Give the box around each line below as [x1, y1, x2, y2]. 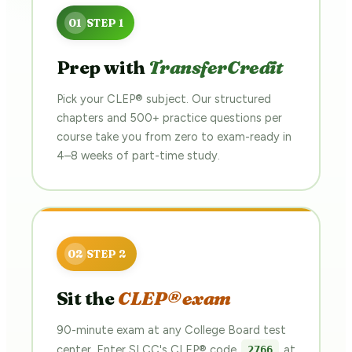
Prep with [56, 56, 149, 79]
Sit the [56, 287, 119, 310]
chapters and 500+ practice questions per [56, 110, 282, 125]
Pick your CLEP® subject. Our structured [56, 91, 271, 106]
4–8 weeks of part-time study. [56, 148, 220, 163]
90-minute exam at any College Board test [56, 322, 286, 337]
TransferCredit [148, 56, 284, 79]
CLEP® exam [118, 287, 232, 310]
